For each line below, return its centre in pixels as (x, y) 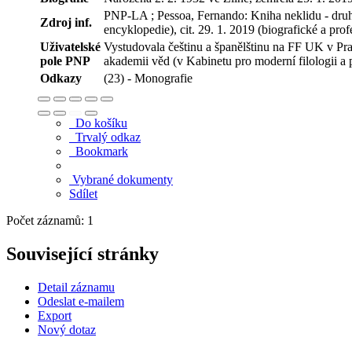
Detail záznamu (76, 287)
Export (55, 315)
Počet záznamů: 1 (53, 220)
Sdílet (83, 193)
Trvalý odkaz (105, 137)
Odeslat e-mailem (81, 301)
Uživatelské (70, 46)
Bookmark (99, 151)
